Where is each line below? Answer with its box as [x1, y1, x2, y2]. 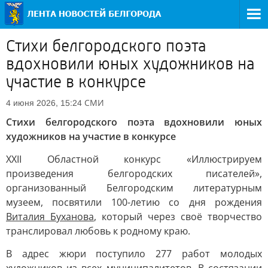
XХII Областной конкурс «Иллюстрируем [6, 153, 262, 166]
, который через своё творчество [94, 210, 262, 223]
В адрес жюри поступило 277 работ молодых [6, 247, 262, 260]
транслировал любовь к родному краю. [6, 224, 190, 237]
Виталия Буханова [6, 210, 94, 223]
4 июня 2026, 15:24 [6, 98, 82, 108]
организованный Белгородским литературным [6, 181, 262, 194]
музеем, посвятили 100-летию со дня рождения [6, 196, 262, 209]
